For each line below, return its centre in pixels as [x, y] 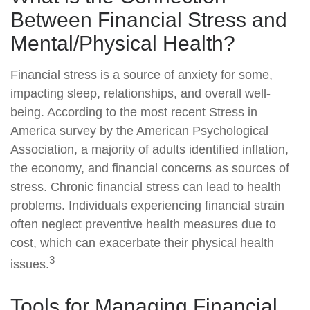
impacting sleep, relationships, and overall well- [140, 93]
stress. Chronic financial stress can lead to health [146, 187]
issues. [30, 264]
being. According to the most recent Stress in [134, 112]
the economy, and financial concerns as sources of [150, 168]
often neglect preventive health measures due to [143, 224]
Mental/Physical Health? [123, 43]
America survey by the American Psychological [139, 131]
